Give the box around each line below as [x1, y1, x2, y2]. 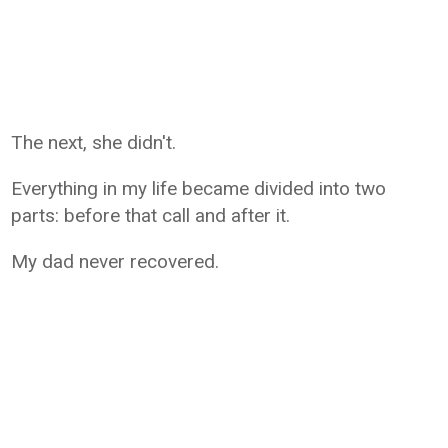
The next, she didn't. [11, 130, 177, 154]
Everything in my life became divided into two [11, 176, 387, 200]
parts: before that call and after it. [11, 203, 291, 227]
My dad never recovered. [11, 249, 220, 273]
